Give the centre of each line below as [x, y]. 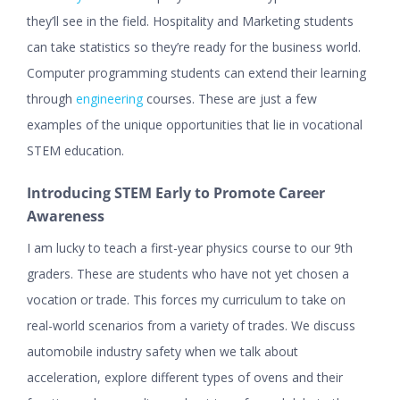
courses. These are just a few [230, 99]
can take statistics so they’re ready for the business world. [194, 47]
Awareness [66, 217]
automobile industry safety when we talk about [162, 352]
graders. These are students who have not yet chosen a [188, 274]
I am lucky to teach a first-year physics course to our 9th [190, 248]
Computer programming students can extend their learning [196, 73]
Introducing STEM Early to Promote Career [176, 193]
